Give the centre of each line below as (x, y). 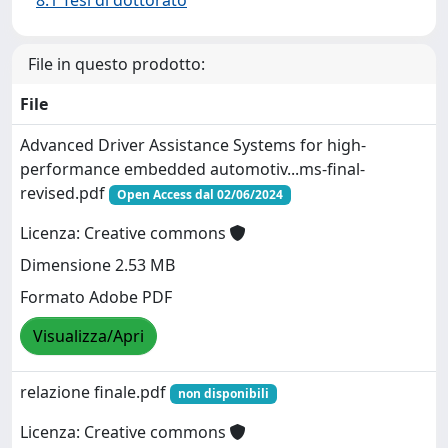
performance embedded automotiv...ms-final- (192, 169)
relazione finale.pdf (95, 392)
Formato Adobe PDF (96, 297)
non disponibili (223, 393)
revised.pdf (64, 193)
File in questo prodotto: (116, 64)
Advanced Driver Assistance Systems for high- (193, 145)
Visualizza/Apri (88, 336)
